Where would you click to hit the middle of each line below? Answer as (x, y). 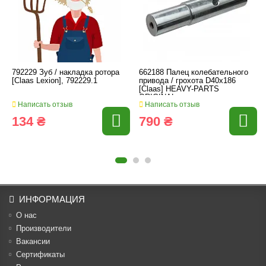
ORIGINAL (157, 97)
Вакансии (33, 241)
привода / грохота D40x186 (187, 80)
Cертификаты (40, 254)
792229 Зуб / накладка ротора (66, 72)
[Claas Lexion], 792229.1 (55, 80)
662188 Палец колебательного (194, 72)
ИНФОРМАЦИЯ (52, 199)
